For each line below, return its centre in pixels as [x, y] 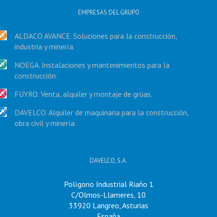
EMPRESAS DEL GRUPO [108, 12]
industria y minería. [45, 46]
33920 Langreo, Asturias [108, 205]
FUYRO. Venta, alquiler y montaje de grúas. [83, 94]
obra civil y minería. [45, 123]
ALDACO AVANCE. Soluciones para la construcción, [96, 36]
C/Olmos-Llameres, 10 [108, 195]
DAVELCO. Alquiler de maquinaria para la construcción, [101, 112]
